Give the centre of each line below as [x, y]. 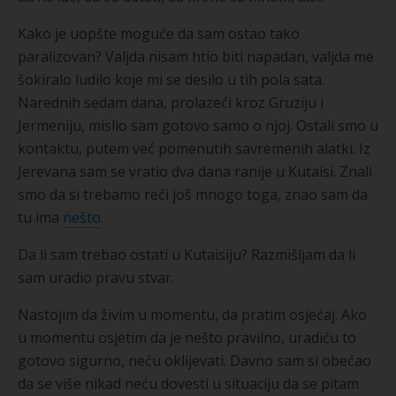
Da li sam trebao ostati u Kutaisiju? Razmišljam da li [187, 254]
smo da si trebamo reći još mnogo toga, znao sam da [193, 194]
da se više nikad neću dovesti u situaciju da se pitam [188, 383]
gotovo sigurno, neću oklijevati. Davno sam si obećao [194, 360]
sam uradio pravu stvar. [96, 277]
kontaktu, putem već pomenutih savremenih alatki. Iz [194, 148]
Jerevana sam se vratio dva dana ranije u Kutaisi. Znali [195, 171]
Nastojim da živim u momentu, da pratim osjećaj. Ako [192, 314]
